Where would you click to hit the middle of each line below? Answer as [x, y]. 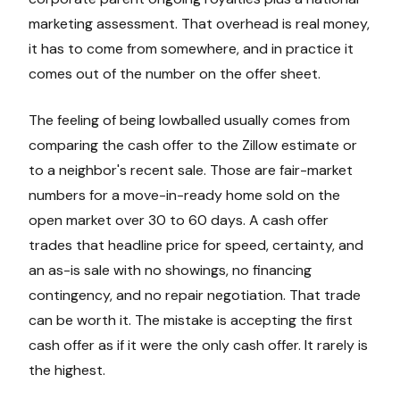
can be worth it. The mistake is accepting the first [191, 320]
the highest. [67, 370]
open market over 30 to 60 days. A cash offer [179, 220]
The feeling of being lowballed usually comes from [189, 120]
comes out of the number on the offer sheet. [175, 73]
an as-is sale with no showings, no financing [170, 270]
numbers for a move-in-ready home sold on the [184, 195]
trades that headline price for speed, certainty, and [196, 245]
